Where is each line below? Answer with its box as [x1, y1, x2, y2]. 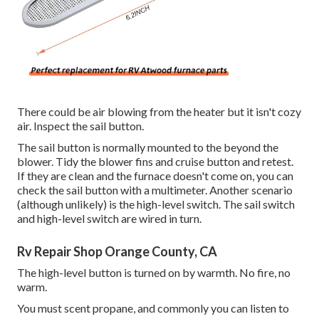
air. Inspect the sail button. [17, 118, 144, 132]
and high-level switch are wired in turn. [17, 211, 202, 225]
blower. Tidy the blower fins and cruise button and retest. [17, 154, 293, 168]
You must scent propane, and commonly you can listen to [17, 300, 289, 315]
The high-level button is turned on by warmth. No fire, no [17, 265, 291, 279]
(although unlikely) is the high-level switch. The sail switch [17, 197, 295, 211]
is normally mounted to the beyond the [90, 140, 278, 154]
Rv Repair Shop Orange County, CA [17, 243, 217, 259]
